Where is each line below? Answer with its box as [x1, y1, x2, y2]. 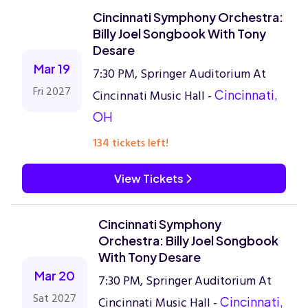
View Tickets [113, 171, 184, 186]
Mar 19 [34, 60, 70, 76]
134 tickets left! [93, 134, 168, 152]
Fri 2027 [33, 82, 71, 100]
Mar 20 [34, 267, 75, 283]
